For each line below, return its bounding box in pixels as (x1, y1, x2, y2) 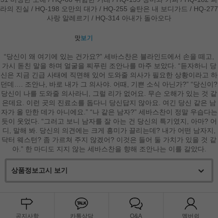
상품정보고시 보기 (11, 166, 68, 175)
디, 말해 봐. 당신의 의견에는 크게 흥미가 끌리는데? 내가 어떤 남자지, (2, 127, 216, 135)
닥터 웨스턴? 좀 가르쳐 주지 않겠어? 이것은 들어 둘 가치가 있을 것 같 (1, 136, 217, 144)
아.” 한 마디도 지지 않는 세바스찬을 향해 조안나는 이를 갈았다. (12, 145, 206, 153)
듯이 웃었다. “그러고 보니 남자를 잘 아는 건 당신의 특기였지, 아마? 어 (1, 117, 217, 126)
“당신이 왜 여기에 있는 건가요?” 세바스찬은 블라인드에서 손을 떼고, (4, 53, 214, 61)
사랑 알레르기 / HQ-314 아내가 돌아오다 (47, 14, 171, 22)
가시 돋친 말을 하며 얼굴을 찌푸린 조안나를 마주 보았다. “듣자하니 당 (1, 62, 217, 70)
